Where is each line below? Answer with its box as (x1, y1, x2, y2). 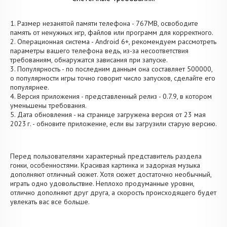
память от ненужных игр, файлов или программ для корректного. (10, 28, 213, 37)
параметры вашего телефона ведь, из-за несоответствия (10, 46, 188, 55)
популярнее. (10, 83, 49, 92)
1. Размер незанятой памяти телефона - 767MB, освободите (10, 19, 198, 28)
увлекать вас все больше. (10, 197, 90, 206)
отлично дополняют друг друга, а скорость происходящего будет (10, 188, 216, 197)
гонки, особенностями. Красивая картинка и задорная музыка (10, 161, 200, 170)
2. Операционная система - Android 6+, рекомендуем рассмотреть (10, 37, 216, 46)
